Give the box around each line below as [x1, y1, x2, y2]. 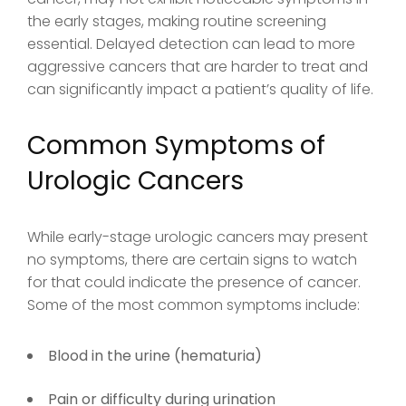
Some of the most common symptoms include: [27, 294, 360, 315]
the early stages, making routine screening [27, 10, 326, 32]
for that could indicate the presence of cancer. [27, 271, 361, 293]
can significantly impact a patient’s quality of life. [27, 78, 373, 100]
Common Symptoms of [27, 127, 325, 163]
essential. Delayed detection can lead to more [27, 33, 355, 54]
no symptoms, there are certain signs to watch [27, 248, 357, 270]
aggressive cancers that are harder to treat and [27, 55, 368, 77]
